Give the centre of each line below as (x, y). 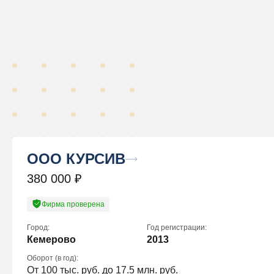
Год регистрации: (177, 228)
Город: (38, 228)
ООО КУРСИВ (76, 159)
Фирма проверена (73, 205)
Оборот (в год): (53, 258)
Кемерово (51, 240)
